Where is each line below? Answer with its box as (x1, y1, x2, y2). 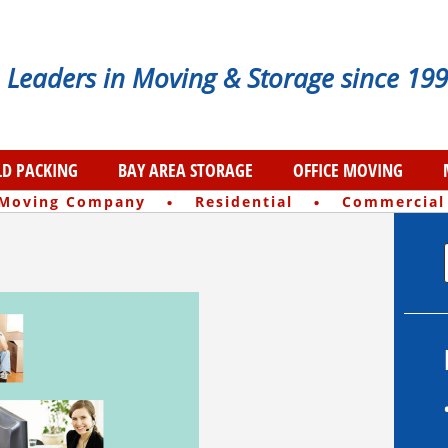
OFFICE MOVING (293, 158, 403, 182)
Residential (194, 192, 293, 212)
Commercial (341, 192, 445, 212)
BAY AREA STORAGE (118, 158, 253, 182)
